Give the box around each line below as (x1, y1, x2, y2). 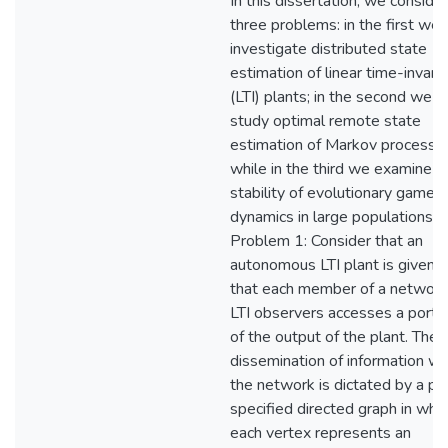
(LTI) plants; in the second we (230, 86, 432, 108)
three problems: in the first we (230, 14, 440, 36)
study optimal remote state (230, 110, 421, 132)
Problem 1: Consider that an (230, 230, 423, 252)
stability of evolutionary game (230, 182, 435, 204)
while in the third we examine (230, 158, 432, 180)
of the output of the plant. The (230, 326, 438, 348)
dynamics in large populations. (230, 206, 436, 228)
